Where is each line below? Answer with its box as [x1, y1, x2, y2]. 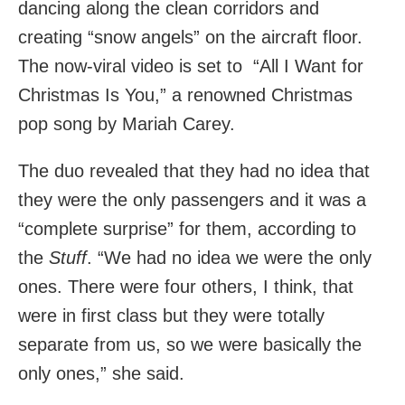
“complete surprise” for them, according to [18, 219, 356, 240]
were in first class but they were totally [18, 306, 325, 326]
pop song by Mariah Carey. [18, 114, 235, 135]
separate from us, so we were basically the [18, 334, 362, 355]
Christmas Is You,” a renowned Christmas [18, 85, 353, 106]
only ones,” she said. [18, 363, 184, 384]
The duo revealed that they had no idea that [18, 161, 370, 182]
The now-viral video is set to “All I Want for [18, 56, 363, 77]
